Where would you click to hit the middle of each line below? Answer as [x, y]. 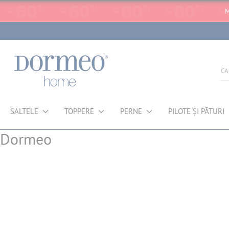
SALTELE [24, 111]
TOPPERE [79, 111]
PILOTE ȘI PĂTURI [196, 111]
